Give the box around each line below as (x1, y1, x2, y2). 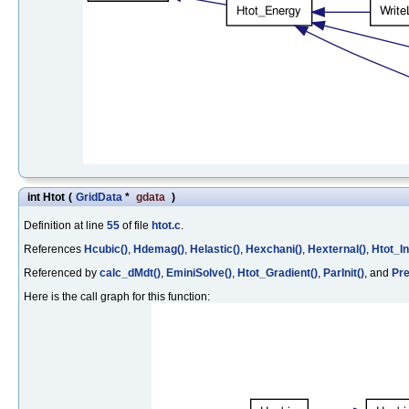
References (24, 242, 84, 256)
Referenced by (24, 266, 100, 279)
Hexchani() (246, 242, 302, 256)
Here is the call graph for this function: (24, 289, 210, 303)
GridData (76, 190, 122, 204)
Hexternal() (308, 242, 366, 256)
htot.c (152, 218, 181, 232)
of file (120, 218, 152, 232)
